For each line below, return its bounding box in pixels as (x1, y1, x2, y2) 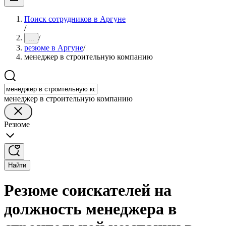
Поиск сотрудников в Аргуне (24, 15, 126, 23)
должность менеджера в (4, 200, 177, 218)
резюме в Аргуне (24, 43, 83, 52)
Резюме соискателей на (4, 181, 172, 200)
